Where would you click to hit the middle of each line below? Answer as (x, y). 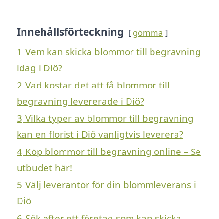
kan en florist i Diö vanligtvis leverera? (100, 134)
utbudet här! (44, 167)
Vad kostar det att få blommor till (98, 85)
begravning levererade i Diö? (80, 101)
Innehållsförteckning (70, 32)
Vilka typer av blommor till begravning (109, 118)
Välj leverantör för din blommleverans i (111, 184)
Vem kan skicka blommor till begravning (113, 51)
